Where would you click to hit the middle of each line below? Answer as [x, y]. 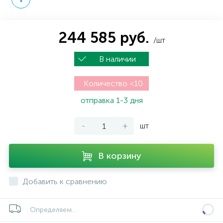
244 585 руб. [106, 38]
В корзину [120, 156]
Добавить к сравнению [65, 181]
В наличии [118, 59]
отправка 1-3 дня [111, 100]
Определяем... [53, 210]
